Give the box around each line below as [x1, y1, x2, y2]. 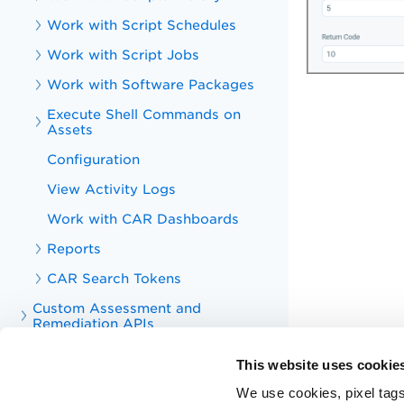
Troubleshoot [32, 345, 124, 361]
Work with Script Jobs [47, 47, 200, 62]
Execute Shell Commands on [47, 106, 242, 122]
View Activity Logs [47, 181, 177, 197]
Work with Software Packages [47, 77, 255, 92]
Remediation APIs [32, 316, 155, 331]
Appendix [32, 375, 99, 390]
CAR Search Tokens [47, 271, 182, 286]
